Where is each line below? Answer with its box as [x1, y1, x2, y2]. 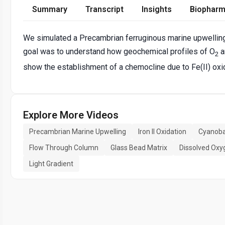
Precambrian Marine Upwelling [29, 127, 126, 136]
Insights [142, 5, 172, 15]
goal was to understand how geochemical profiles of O [23, 47, 215, 57]
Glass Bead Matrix [110, 143, 167, 152]
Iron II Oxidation [138, 127, 186, 136]
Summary [32, 5, 67, 15]
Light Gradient [29, 159, 73, 168]
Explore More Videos [23, 108, 119, 121]
